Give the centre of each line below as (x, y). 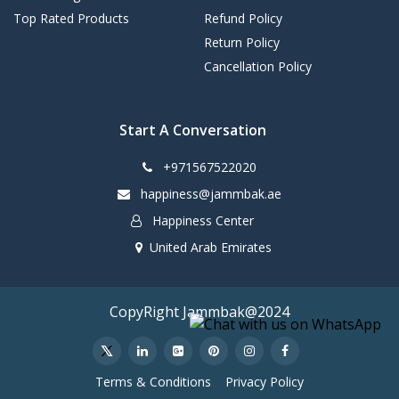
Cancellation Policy (258, 66)
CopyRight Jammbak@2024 (199, 311)
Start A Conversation (192, 130)
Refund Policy (243, 18)
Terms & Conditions (153, 381)
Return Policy (242, 42)
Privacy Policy (265, 381)
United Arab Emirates (210, 248)
